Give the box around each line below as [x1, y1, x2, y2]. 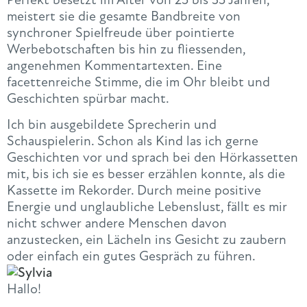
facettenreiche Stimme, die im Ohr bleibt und [7, 73, 270, 91]
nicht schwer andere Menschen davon [7, 214, 227, 232]
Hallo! [7, 280, 41, 297]
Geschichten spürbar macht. [7, 90, 169, 108]
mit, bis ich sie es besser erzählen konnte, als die [7, 164, 285, 182]
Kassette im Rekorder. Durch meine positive [7, 181, 261, 199]
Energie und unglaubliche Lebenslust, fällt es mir [7, 197, 287, 215]
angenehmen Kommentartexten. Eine [7, 57, 222, 75]
